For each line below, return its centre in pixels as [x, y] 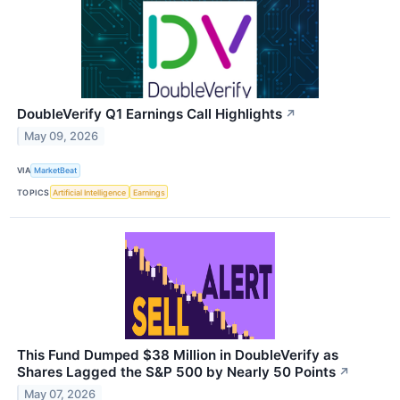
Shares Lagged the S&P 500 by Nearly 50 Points [176, 372]
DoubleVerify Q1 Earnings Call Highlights [150, 113]
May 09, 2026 [62, 136]
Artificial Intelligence [90, 192]
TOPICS [33, 192]
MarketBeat [56, 171]
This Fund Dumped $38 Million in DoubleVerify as [178, 355]
